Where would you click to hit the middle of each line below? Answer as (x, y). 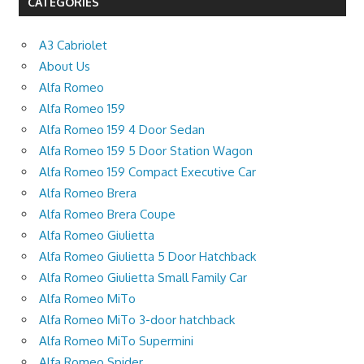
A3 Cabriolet (73, 45)
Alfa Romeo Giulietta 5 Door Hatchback (147, 256)
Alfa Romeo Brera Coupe (107, 214)
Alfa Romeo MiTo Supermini (116, 340)
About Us (65, 66)
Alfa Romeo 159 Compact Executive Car (147, 171)
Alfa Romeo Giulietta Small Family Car (143, 277)
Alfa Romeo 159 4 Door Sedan (122, 129)
